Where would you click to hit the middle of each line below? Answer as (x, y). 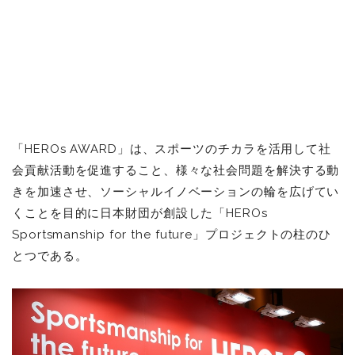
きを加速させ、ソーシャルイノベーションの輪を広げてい (176, 191)
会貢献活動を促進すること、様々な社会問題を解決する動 (176, 170)
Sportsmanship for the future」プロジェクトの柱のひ (172, 234)
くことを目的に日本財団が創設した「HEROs (140, 213)
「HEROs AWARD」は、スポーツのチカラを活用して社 (172, 149)
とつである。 (50, 256)
